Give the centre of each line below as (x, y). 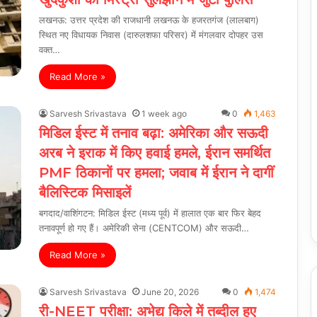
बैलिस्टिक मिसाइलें (85, 192)
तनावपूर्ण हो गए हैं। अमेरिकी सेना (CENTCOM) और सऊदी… (144, 227)
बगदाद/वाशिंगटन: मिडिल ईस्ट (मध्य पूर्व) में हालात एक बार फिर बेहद (150, 213)
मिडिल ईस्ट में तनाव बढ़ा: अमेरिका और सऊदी (154, 133)
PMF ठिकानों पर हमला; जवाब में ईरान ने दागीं (156, 172)
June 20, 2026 (170, 292)
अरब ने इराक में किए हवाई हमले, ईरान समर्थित (155, 152)
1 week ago (164, 113)
